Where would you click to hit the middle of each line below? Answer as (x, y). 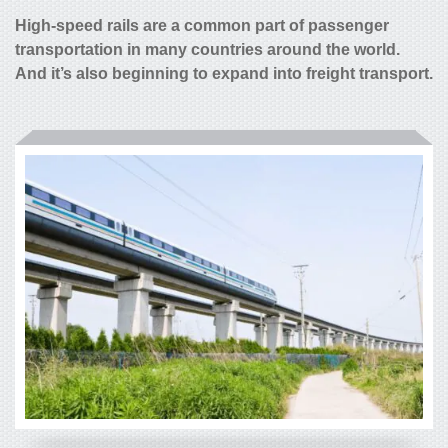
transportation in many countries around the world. (207, 49)
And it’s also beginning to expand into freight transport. (224, 73)
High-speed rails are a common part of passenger (202, 25)
